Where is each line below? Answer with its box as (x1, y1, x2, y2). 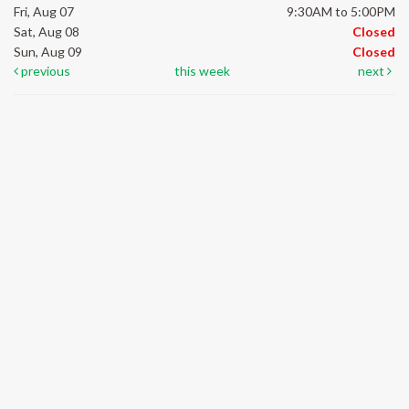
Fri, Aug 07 (14, 4, 74, 20)
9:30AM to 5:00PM (287, 4, 395, 20)
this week (174, 63, 231, 79)
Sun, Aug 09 (14, 44, 82, 60)
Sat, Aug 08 (14, 24, 79, 40)
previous (18, 63, 70, 79)
